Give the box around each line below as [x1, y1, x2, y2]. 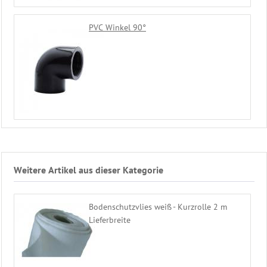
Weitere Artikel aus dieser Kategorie [14, 163, 163, 176]
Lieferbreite [89, 214, 131, 225]
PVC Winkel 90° [89, 22, 146, 33]
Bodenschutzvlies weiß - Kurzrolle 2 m [89, 201, 227, 212]
